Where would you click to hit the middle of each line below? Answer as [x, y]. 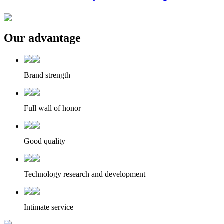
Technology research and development [85, 174]
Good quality [45, 141]
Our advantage [42, 38]
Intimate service [49, 207]
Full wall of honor [52, 108]
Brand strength [47, 75]
